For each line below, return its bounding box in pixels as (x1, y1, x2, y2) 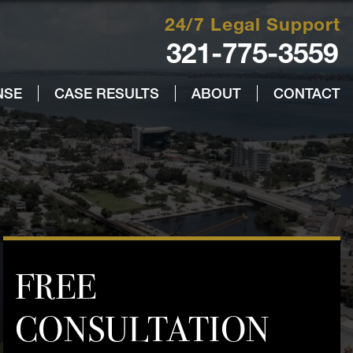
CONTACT (273, 84, 340, 102)
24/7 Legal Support (164, 13, 340, 35)
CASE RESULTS (54, 84, 159, 102)
